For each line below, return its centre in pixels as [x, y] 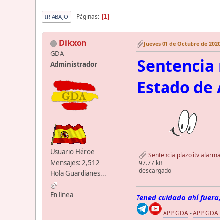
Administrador [74, 65]
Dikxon [73, 43]
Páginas [87, 16]
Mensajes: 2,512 [75, 163]
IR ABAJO [56, 17]
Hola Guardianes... [78, 174]
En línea [62, 195]
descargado [155, 171]
